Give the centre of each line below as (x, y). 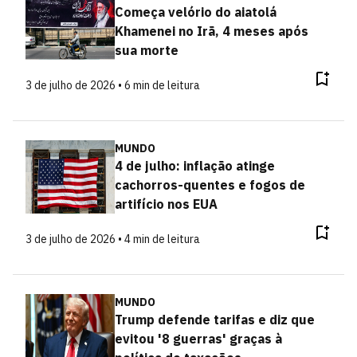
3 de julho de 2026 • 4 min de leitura (113, 239)
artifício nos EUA (166, 204)
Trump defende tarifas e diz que (214, 320)
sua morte (146, 50)
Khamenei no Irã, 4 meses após (211, 31)
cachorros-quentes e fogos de (210, 185)
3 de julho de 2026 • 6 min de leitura (113, 85)
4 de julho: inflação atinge (194, 166)
